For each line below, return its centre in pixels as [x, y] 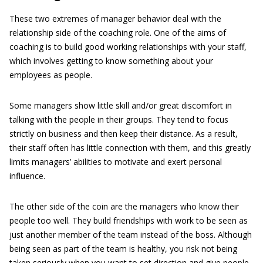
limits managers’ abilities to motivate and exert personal [116, 162]
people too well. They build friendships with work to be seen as [129, 220]
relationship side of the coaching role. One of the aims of [118, 33]
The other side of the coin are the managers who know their [124, 206]
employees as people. [51, 75]
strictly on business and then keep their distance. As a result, [124, 134]
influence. [27, 176]
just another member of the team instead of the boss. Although [131, 235]
